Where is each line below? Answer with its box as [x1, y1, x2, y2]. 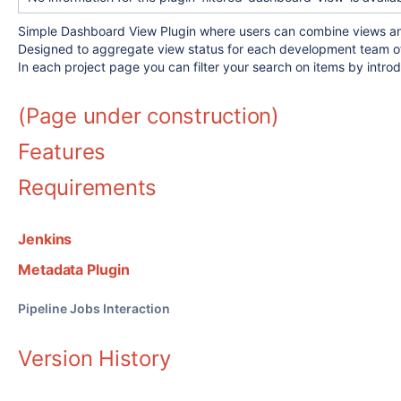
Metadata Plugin [18, 260, 130, 278]
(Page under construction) [18, 103, 279, 129]
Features [18, 139, 107, 165]
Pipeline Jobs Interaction [18, 301, 170, 316]
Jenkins [18, 230, 73, 248]
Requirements [18, 175, 158, 200]
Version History [18, 346, 171, 371]
